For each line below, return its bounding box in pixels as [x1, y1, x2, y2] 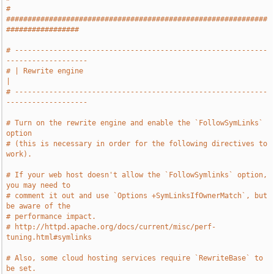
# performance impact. [6, 212, 97, 221]
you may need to [6, 181, 71, 190]
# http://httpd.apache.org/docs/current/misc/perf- [6, 223, 217, 231]
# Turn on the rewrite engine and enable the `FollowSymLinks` [6, 119, 264, 127]
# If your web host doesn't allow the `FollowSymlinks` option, [6, 171, 268, 179]
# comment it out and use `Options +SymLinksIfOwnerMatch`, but [6, 191, 268, 200]
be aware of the [6, 202, 71, 210]
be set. [6, 264, 37, 273]
